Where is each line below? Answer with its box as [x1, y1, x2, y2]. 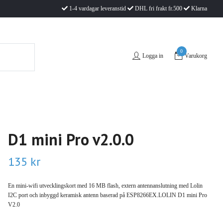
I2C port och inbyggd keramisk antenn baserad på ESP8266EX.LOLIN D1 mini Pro [7, 192, 207, 199]
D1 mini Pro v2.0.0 [7, 129, 134, 150]
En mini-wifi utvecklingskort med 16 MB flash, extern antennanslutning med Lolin [7, 182, 203, 189]
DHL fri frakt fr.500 [133, 5, 184, 12]
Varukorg [184, 52, 207, 59]
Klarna [190, 5, 207, 12]
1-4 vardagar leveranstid [68, 5, 127, 12]
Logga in [142, 52, 163, 59]
